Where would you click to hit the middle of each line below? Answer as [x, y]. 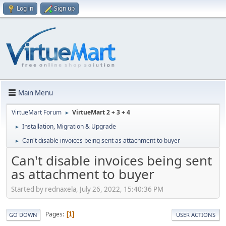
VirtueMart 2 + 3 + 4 [101, 112]
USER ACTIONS [196, 214]
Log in [25, 8]
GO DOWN [23, 214]
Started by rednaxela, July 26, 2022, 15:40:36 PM [87, 189]
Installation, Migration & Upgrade [69, 126]
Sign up [64, 8]
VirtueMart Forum [37, 112]
